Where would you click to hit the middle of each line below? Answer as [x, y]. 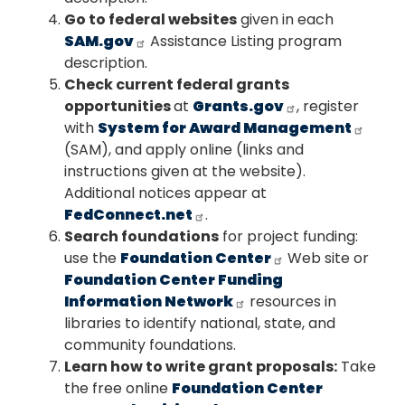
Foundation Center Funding [174, 280]
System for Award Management [225, 128]
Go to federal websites [151, 20]
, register [328, 107]
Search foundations [141, 237]
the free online [118, 389]
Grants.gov [238, 107]
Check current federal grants [177, 85]
